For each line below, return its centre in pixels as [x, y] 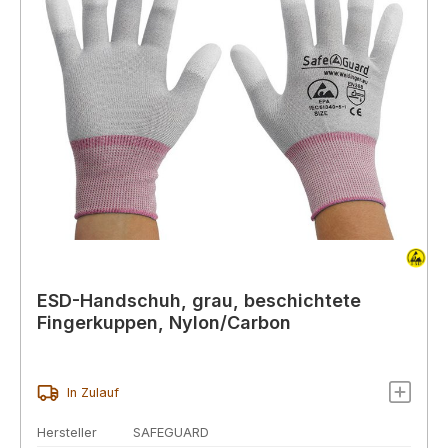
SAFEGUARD [171, 433]
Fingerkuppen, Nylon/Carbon [164, 322]
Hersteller [67, 433]
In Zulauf [92, 393]
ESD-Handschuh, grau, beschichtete [199, 300]
